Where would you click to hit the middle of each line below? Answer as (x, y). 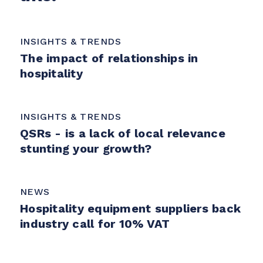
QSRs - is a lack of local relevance (123, 133)
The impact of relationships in (109, 58)
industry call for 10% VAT (95, 223)
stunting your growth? (86, 148)
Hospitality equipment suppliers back (130, 208)
